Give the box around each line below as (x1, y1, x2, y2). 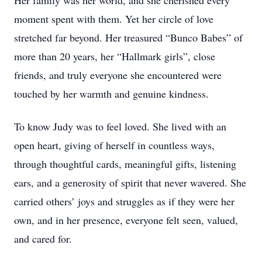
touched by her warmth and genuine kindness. (14, 87, 209, 101)
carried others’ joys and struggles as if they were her (14, 194, 235, 208)
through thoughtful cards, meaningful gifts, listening (14, 157, 236, 171)
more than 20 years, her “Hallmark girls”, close (14, 49, 215, 63)
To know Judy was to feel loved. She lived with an (14, 119, 226, 133)
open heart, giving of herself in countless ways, (14, 138, 215, 152)
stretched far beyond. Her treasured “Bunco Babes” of (14, 30, 243, 44)
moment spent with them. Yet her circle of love (14, 12, 213, 26)
